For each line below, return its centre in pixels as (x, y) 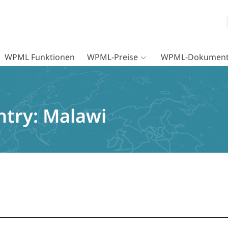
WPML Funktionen (40, 57)
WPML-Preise (112, 57)
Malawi (75, 116)
